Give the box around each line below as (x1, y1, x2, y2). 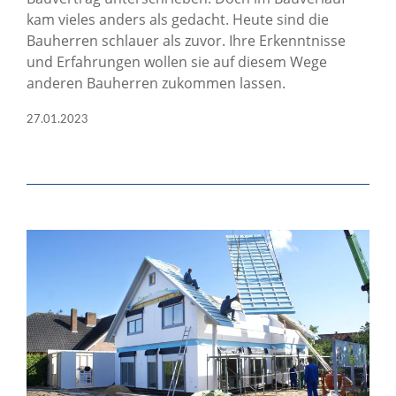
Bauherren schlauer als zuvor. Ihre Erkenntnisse (27, 31, 346, 50)
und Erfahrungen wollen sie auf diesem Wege (27, 52, 327, 72)
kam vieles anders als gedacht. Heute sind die (27, 10, 329, 29)
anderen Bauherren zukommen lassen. (27, 73, 286, 93)
